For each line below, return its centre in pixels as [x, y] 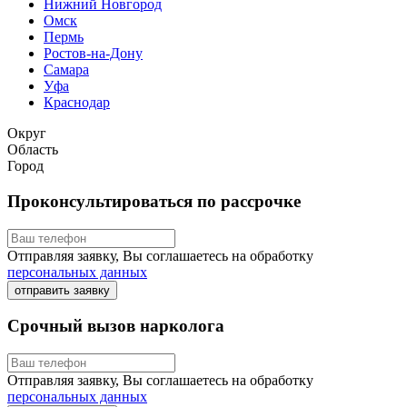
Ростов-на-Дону [93, 54]
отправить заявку [62, 290]
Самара [66, 70]
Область [33, 150]
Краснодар [77, 103]
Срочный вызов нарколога [116, 326]
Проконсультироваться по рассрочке [154, 202]
